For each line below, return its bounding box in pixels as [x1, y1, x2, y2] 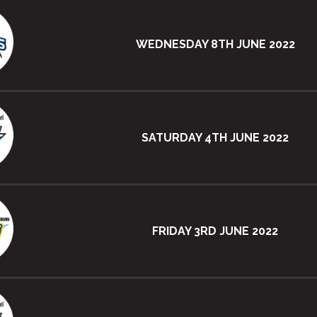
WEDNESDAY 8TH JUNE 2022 [135, 37, 295, 51]
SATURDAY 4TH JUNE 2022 [142, 130, 289, 144]
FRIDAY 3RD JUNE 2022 [152, 224, 278, 238]
